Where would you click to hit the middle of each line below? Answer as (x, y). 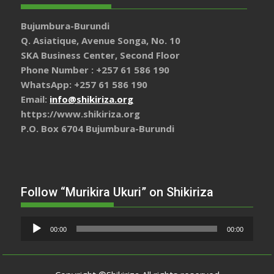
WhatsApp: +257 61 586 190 (84, 85)
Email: (35, 99)
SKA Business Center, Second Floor (101, 55)
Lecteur (37, 223)
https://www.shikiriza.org (81, 114)
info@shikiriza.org (92, 99)
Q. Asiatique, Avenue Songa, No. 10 (101, 41)
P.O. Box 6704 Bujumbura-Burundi (98, 129)
